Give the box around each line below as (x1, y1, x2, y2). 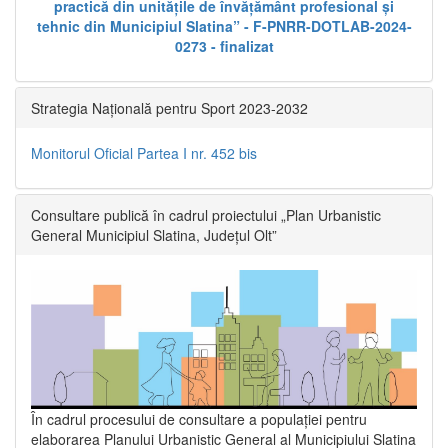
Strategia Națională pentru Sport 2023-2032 (31, 98, 308, 119)
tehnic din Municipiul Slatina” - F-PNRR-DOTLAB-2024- (36, 16, 412, 37)
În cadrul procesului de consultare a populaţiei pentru (31, 409, 367, 430)
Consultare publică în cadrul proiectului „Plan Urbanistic (31, 205, 381, 226)
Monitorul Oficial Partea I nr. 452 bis (31, 143, 257, 164)
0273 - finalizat (174, 36, 274, 57)
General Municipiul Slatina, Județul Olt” (31, 225, 277, 246)
